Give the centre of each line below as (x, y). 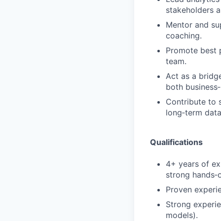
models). (182, 215)
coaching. (184, 36)
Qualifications (176, 142)
